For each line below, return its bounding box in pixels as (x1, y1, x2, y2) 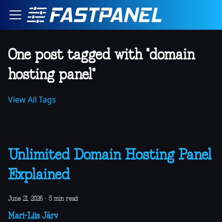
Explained (8, 168, 70, 183)
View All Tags (8, 94, 56, 105)
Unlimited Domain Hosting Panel (8, 148, 212, 163)
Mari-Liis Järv (8, 213, 58, 221)
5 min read (49, 196, 78, 202)
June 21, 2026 (8, 196, 43, 202)
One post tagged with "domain (8, 48, 195, 63)
